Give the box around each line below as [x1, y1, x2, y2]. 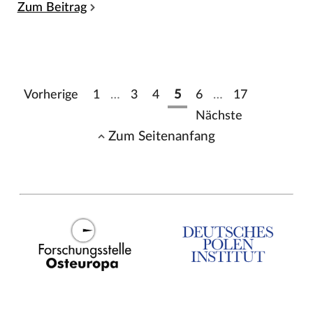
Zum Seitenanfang [108, 129, 216, 144]
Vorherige [23, 89, 78, 101]
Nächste [195, 110, 242, 122]
